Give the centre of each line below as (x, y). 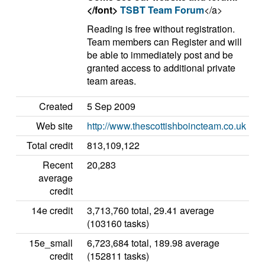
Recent (58, 165)
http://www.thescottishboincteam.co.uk (167, 126)
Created (56, 106)
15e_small (51, 243)
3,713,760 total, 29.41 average (151, 210)
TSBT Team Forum (162, 10)
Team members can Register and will (164, 42)
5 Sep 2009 (111, 106)
